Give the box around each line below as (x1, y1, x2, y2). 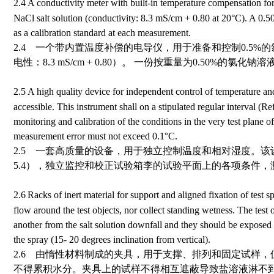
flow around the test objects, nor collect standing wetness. (13, 205, 237, 215)
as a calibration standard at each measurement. (13, 28, 191, 38)
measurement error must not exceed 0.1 (13, 131, 165, 141)
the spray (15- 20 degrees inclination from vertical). (13, 234, 210, 245)
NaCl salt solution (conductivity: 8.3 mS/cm (13, 13, 185, 23)
